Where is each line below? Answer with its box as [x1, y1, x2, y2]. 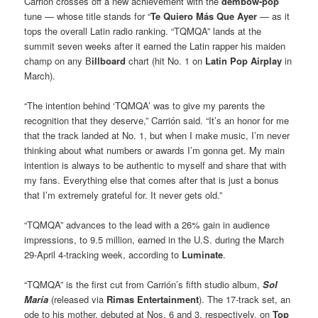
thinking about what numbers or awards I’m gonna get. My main [24, 143, 285, 158]
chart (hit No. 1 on [128, 54, 206, 68]
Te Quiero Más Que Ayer [150, 9, 258, 23]
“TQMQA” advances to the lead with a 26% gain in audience [24, 218, 270, 232]
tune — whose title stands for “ [24, 9, 151, 23]
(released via [51, 292, 107, 307]
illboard [92, 54, 129, 68]
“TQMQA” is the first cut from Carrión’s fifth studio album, [24, 278, 263, 292]
